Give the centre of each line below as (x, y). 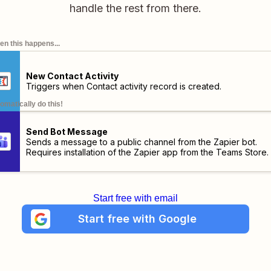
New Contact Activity (72, 76)
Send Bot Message (67, 131)
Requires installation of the (80, 152)
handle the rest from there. (135, 8)
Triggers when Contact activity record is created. (123, 86)
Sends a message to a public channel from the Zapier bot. (141, 142)
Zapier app (155, 152)
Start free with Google (137, 219)
